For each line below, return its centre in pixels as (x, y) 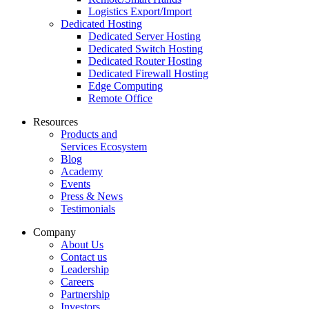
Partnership (85, 295)
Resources (56, 122)
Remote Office (120, 99)
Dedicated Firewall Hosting (148, 74)
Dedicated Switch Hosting (146, 49)
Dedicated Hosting (101, 24)
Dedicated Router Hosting (145, 61)
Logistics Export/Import (140, 12)
